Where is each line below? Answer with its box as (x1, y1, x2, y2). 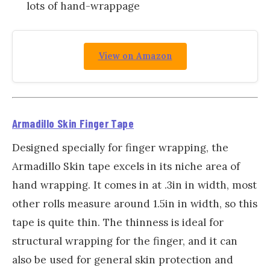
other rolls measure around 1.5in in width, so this (12, 196, 257, 210)
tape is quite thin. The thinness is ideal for (12, 215, 224, 229)
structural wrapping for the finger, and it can (12, 234, 237, 248)
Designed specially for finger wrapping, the (12, 140, 228, 154)
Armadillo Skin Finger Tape (12, 116, 134, 130)
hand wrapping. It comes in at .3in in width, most (12, 178, 257, 192)
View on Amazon (98, 51, 172, 62)
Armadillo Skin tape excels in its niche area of (12, 159, 240, 173)
